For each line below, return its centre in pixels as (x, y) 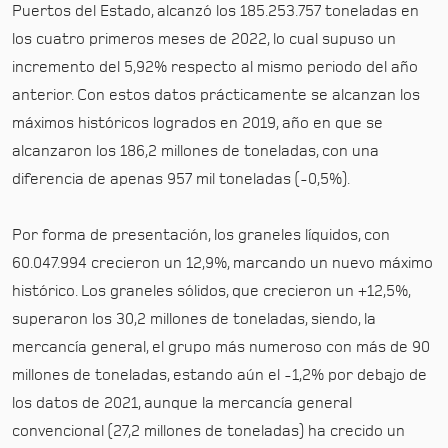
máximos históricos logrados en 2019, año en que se (197, 123)
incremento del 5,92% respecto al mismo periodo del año (215, 67)
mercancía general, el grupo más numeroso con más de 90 (221, 347)
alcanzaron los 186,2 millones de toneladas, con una (195, 151)
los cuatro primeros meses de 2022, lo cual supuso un (204, 39)
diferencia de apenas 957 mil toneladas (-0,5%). (181, 179)
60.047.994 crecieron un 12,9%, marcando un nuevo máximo (222, 263)
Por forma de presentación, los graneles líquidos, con (201, 235)
